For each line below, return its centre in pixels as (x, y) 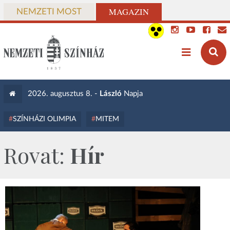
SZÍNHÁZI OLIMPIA (44, 119)
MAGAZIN (129, 12)
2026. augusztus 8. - (63, 94)
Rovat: (36, 155)
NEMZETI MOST (49, 12)
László (110, 94)
